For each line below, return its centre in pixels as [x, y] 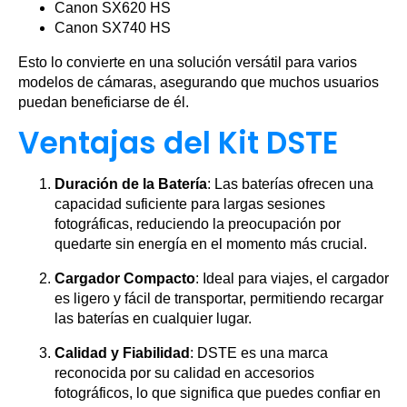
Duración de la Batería [131, 184]
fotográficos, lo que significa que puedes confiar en [218, 393]
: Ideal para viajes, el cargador [292, 278]
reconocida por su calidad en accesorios [184, 373]
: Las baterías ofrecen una [290, 184]
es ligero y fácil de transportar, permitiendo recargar [219, 298]
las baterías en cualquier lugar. [153, 318]
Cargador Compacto [125, 278]
